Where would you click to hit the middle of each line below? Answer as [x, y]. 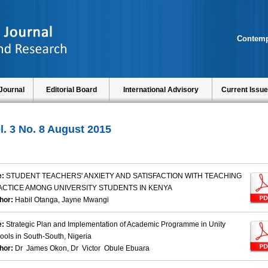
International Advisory [161, 90]
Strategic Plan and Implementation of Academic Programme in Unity [116, 225]
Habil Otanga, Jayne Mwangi [62, 200]
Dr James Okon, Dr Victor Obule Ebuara [82, 249]
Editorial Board [71, 90]
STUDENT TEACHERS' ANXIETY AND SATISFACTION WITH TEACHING [124, 176]
